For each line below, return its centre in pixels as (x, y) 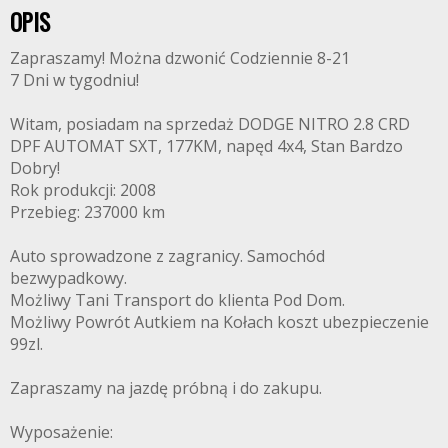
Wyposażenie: (61, 431)
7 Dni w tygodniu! (74, 79)
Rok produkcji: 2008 (83, 189)
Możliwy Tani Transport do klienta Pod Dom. (177, 299)
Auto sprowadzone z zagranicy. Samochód (167, 255)
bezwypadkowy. (68, 277)
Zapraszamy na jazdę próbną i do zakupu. (166, 387)
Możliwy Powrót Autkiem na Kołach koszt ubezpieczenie (219, 321)
